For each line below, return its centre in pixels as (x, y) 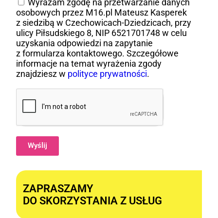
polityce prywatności (107, 73)
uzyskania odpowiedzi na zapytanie (84, 43)
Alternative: (38, 161)
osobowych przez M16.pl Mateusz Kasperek (101, 12)
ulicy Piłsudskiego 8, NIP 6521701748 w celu (101, 33)
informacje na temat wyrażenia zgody (89, 63)
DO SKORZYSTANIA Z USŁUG (93, 200)
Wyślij (37, 146)
